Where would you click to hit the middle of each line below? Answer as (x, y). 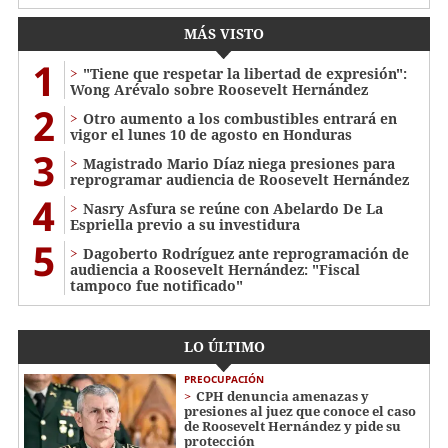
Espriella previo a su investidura (185, 225)
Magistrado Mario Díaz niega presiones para (239, 164)
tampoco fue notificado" (156, 286)
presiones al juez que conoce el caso (300, 411)
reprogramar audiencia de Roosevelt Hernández (239, 180)
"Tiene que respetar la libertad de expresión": (245, 74)
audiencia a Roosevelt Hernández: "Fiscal (215, 270)
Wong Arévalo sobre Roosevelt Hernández (219, 90)
